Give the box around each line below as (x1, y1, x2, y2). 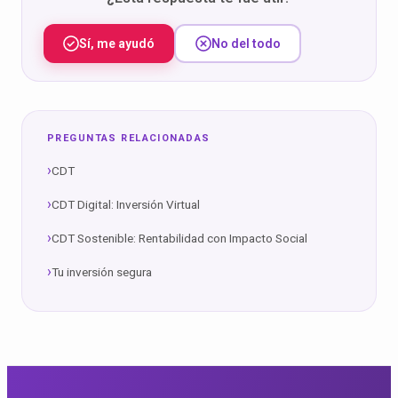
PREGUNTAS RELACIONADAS (47, 132, 211, 144)
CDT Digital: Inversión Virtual (52, 197, 200, 211)
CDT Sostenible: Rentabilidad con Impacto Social (52, 231, 307, 245)
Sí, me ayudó (79, 36, 155, 51)
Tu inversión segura (52, 265, 152, 279)
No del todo (211, 36, 281, 51)
